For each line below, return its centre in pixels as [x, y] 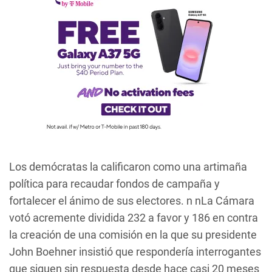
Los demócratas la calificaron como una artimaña [128, 167]
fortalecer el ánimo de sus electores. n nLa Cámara [132, 201]
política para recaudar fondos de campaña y [114, 184]
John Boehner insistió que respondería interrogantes [135, 252]
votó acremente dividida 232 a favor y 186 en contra [134, 218]
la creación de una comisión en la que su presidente [133, 235]
